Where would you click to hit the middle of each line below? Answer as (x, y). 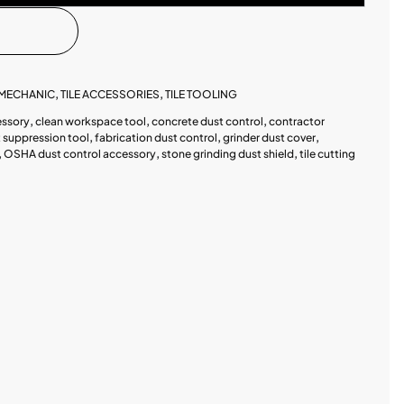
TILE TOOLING (201, 94)
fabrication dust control (156, 138)
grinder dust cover (269, 138)
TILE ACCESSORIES (110, 94)
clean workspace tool (90, 122)
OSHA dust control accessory (79, 154)
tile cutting (327, 154)
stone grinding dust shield (227, 154)
